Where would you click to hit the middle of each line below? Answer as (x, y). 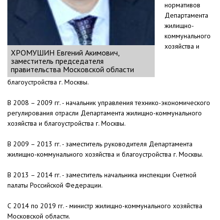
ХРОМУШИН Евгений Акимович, (65, 53)
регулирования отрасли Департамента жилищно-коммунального (105, 113)
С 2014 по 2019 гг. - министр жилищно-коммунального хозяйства (105, 206)
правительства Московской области (72, 69)
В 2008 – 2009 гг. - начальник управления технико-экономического (109, 103)
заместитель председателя (57, 61)
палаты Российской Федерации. (55, 185)
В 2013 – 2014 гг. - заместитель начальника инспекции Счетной (102, 175)
